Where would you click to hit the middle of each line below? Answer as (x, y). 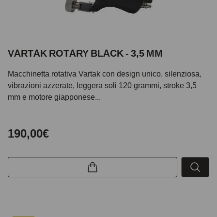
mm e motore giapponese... (54, 97)
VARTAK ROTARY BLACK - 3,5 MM (85, 53)
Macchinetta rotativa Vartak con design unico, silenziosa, (105, 73)
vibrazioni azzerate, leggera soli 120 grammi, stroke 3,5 (102, 85)
